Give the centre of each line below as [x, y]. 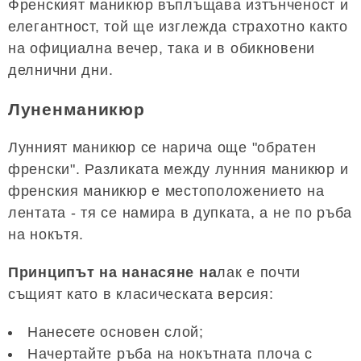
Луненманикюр [77, 110]
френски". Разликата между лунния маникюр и [178, 170]
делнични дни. [61, 70]
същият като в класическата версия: [141, 295]
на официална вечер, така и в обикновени [162, 48]
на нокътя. [46, 235]
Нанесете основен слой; [116, 332]
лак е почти [259, 273]
